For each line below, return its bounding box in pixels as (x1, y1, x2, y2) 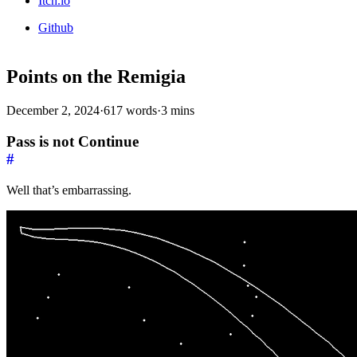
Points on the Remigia (6, 66, 186, 88)
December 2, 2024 (6, 104, 100, 118)
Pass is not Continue (6, 132, 139, 150)
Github (38, 21, 73, 35)
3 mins (161, 104, 194, 118)
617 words (104, 104, 157, 118)
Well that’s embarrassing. (6, 182, 131, 197)
